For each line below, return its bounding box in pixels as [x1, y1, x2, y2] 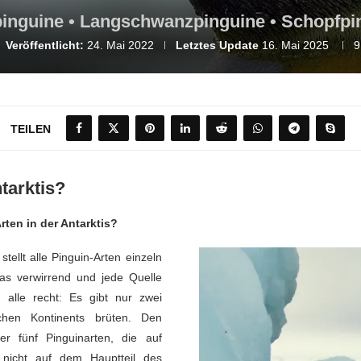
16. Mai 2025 [262, 38, 329, 52]
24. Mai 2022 [87, 38, 154, 52]
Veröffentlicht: [6, 38, 84, 52]
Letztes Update [176, 38, 259, 52]
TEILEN [10, 122, 51, 135]
